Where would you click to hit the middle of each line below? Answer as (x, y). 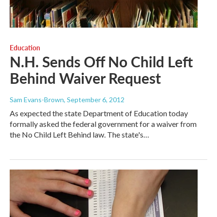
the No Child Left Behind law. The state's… (79, 135)
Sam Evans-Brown (37, 100)
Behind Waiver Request (85, 78)
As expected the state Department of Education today (99, 113)
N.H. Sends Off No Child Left (101, 62)
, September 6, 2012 (94, 100)
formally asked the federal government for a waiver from (103, 124)
